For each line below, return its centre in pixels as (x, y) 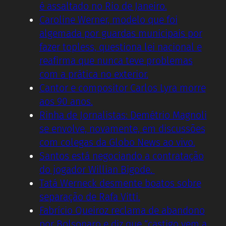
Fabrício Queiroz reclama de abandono (122, 210)
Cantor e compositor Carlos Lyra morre (123, 88)
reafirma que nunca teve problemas (116, 61)
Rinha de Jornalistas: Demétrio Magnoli (123, 115)
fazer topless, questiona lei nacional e (121, 47)
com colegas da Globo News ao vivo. (117, 142)
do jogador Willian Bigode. (97, 169)
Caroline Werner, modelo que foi (108, 20)
